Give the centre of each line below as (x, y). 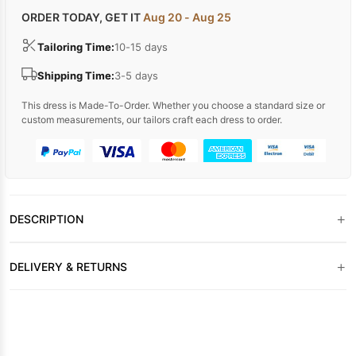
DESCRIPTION (46, 219)
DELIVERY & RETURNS (68, 266)
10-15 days (141, 47)
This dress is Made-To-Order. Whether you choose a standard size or (173, 105)
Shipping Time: (76, 76)
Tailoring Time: (76, 47)
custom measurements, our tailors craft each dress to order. (152, 119)
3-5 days (136, 76)
